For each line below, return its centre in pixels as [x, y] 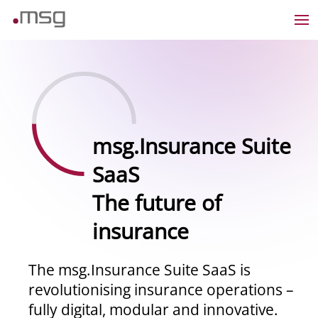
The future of [157, 203]
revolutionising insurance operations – [161, 290]
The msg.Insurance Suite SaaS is [140, 270]
